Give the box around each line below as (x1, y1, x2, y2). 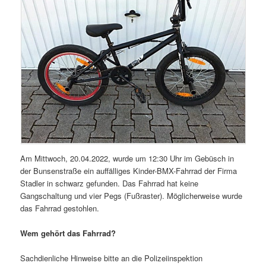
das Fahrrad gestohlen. (20, 202, 100, 214)
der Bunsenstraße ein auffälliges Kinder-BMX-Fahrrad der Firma (20, 165, 237, 177)
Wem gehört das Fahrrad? (20, 227, 116, 239)
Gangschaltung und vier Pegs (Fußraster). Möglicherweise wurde (20, 190, 243, 202)
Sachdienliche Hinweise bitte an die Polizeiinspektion (20, 252, 203, 264)
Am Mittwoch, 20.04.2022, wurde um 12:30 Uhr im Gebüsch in (20, 153, 235, 164)
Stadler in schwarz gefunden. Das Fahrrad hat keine (20, 178, 199, 189)
